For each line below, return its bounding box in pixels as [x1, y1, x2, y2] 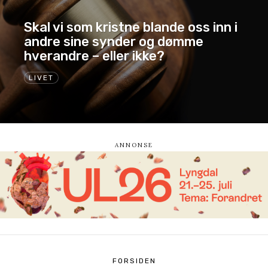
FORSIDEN [112, 256, 156, 265]
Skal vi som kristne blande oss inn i [24, 19, 237, 35]
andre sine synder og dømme [24, 33, 203, 50]
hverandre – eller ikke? [24, 47, 165, 64]
